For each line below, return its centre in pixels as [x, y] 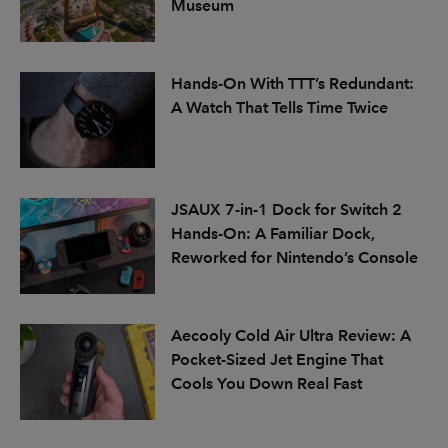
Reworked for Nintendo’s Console [294, 257]
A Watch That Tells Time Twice [279, 107]
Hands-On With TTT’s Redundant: [292, 83]
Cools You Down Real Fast [266, 383]
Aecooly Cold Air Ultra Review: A [290, 335]
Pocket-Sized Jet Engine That [276, 359]
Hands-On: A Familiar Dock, [272, 233]
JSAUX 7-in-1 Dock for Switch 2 [286, 209]
